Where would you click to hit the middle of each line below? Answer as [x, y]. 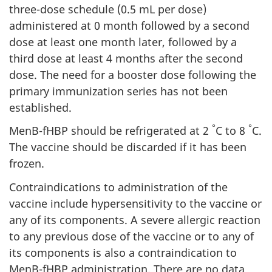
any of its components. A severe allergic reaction [135, 219]
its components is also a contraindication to [123, 252]
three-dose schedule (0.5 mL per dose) [108, 9]
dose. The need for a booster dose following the [133, 74]
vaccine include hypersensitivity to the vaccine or [135, 203]
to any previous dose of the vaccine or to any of [131, 236]
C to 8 [232, 131]
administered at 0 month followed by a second [129, 25]
